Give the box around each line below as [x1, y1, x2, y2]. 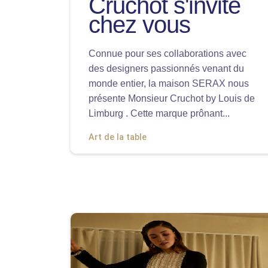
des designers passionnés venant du [89, 63, 244, 74]
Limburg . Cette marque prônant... [89, 108, 230, 118]
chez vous [89, 11, 190, 38]
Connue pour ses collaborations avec [89, 48, 246, 59]
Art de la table [89, 132, 147, 142]
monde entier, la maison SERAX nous [89, 78, 249, 89]
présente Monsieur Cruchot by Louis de [89, 93, 255, 103]
